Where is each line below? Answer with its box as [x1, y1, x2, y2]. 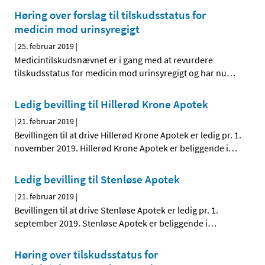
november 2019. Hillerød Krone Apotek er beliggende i [14, 142, 228, 154]
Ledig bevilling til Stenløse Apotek [14, 172, 180, 187]
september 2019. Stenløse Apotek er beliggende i [14, 217, 208, 230]
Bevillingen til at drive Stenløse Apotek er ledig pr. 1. [14, 204, 218, 216]
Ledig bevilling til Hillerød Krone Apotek [14, 97, 208, 112]
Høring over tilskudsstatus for [14, 247, 158, 262]
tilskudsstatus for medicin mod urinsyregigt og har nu [14, 67, 227, 79]
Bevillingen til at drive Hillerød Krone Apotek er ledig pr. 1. [14, 129, 241, 141]
